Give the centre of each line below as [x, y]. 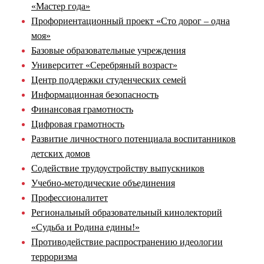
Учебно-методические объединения [103, 183]
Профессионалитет [70, 197]
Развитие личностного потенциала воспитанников [133, 138]
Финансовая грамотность [82, 109]
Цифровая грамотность [78, 124]
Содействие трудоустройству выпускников [118, 168]
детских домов [61, 153]
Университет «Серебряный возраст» [104, 65]
